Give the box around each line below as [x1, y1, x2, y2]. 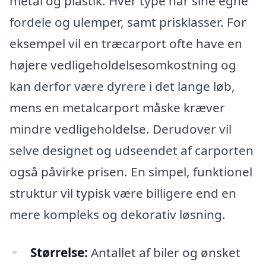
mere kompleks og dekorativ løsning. [9, 205, 226, 223]
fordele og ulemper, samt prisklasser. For [9, 13, 246, 30]
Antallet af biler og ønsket [87, 243, 240, 261]
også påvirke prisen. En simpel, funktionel [9, 163, 252, 180]
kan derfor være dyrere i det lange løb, [9, 77, 235, 94]
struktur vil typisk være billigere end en [9, 184, 236, 201]
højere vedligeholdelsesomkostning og [9, 56, 236, 73]
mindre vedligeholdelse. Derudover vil [9, 120, 232, 137]
